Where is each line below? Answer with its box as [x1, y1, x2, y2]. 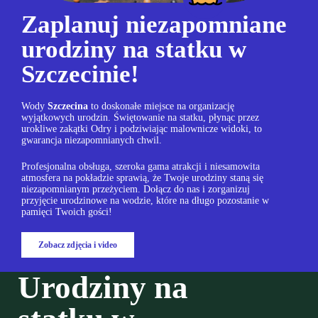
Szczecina [48, 101, 88, 112]
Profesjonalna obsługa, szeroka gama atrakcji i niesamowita [21, 161, 260, 172]
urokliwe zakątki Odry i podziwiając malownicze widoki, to [21, 124, 262, 135]
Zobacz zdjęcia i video [38, 240, 117, 251]
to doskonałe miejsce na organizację [88, 101, 234, 112]
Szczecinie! [21, 60, 139, 89]
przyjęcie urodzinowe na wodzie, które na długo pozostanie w [21, 195, 269, 207]
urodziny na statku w [21, 35, 246, 64]
